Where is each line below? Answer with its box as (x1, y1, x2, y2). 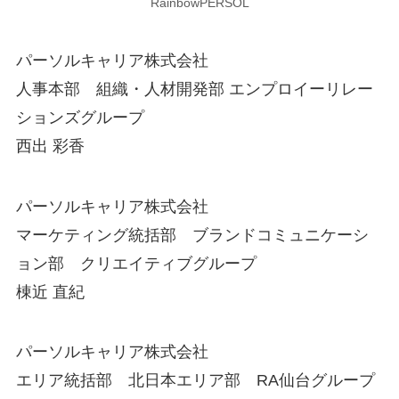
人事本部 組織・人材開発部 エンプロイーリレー (15, 79, 373, 98)
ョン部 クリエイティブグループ (15, 254, 256, 273)
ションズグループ (15, 108, 144, 126)
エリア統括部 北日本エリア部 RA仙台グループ (15, 371, 375, 390)
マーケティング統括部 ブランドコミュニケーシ (15, 225, 369, 244)
